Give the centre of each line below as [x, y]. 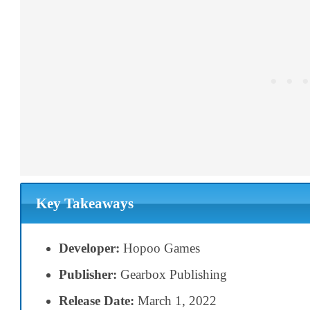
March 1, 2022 [175, 300]
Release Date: [97, 300]
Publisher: [88, 274]
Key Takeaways [84, 204]
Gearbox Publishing [172, 274]
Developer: [89, 248]
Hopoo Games [160, 248]
